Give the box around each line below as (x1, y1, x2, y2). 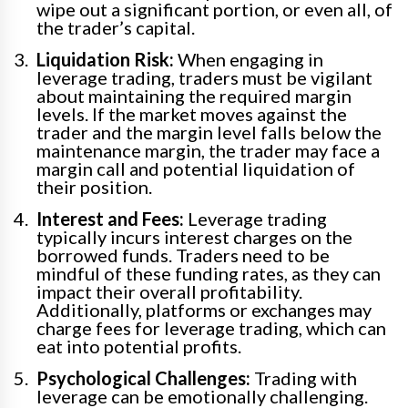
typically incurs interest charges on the (36, 226, 352, 249)
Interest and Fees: (36, 208, 184, 230)
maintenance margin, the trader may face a (36, 139, 380, 162)
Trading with (250, 367, 357, 390)
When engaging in (174, 48, 323, 71)
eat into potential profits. (36, 335, 241, 358)
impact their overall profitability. (36, 280, 302, 303)
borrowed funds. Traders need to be (36, 244, 330, 267)
